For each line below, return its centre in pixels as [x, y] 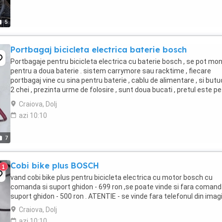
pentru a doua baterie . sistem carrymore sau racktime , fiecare [111, 71]
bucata [22, 99]
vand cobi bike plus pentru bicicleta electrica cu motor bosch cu [111, 177]
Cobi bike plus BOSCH [55, 166]
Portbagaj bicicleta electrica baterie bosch [99, 50]
